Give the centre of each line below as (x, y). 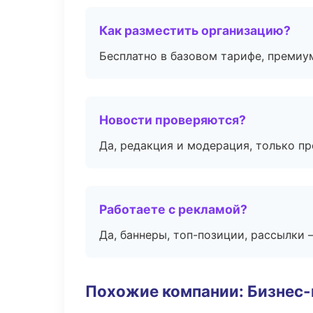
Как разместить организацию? (195, 30)
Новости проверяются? (173, 120)
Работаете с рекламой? (173, 209)
